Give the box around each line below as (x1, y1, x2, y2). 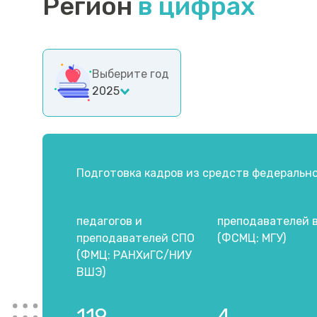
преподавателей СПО (76, 231, 195, 246)
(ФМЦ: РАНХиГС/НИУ (76, 248, 191, 263)
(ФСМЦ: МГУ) (217, 231, 287, 246)
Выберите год (92, 67, 169, 81)
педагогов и (76, 214, 142, 229)
